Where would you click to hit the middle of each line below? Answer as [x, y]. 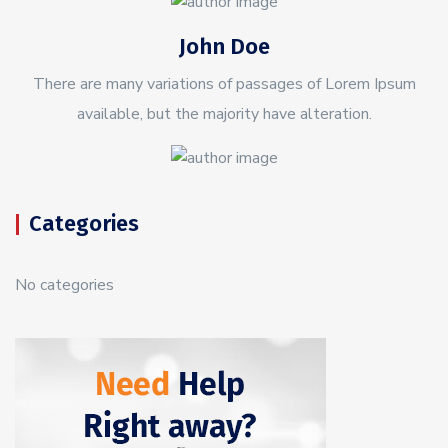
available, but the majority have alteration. [224, 113]
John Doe [224, 46]
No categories [64, 284]
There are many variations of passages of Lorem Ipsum [224, 83]
